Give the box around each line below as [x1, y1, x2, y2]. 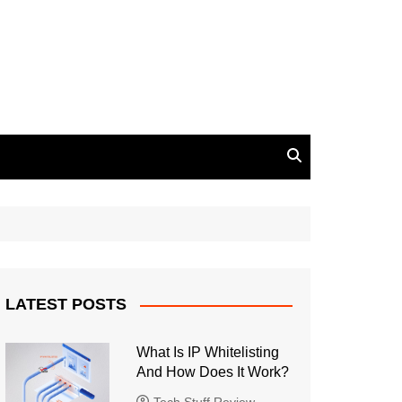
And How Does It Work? [135, 364, 293, 380]
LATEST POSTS [5, 295, 127, 313]
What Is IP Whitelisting [135, 345, 279, 360]
